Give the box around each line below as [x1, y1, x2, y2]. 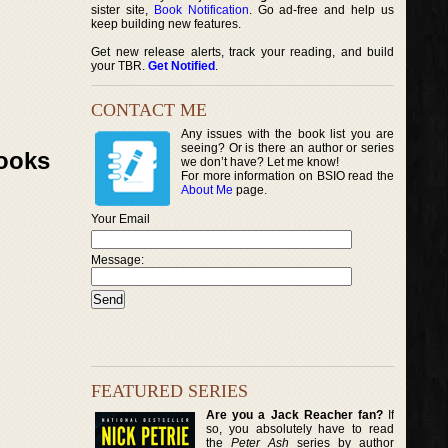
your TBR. [91, 59, 148, 73]
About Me [181, 183, 233, 197]
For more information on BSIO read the [181, 169, 395, 183]
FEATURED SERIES [91, 380, 248, 401]
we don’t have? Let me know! [181, 155, 339, 169]
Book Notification [153, 3, 249, 17]
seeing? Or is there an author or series [181, 141, 395, 155]
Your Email [91, 212, 150, 226]
